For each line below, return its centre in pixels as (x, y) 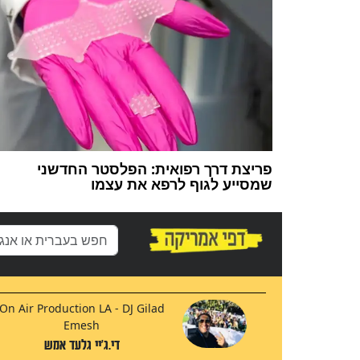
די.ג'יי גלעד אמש (82, 345)
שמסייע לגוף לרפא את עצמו (181, 184)
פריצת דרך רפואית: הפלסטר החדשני (154, 168)
